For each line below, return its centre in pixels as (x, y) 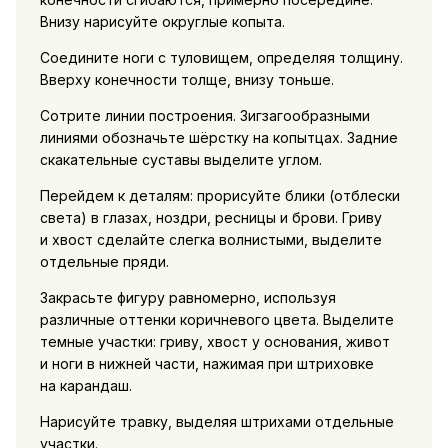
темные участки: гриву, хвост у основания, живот (214, 342)
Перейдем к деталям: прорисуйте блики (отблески (219, 196)
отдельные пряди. (104, 262)
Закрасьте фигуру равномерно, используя (187, 298)
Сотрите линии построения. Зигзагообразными (204, 116)
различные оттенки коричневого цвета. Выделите (216, 320)
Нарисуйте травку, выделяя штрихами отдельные (216, 422)
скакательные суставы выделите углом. (180, 160)
